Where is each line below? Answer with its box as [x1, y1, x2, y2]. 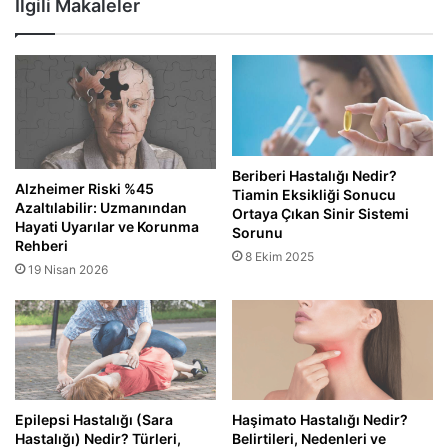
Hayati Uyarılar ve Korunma [15, 217, 199, 235]
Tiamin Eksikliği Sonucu [232, 185, 396, 203]
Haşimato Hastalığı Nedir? [232, 411, 408, 429]
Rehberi [15, 236, 68, 254]
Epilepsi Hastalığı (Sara [15, 411, 173, 429]
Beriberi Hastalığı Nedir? [232, 166, 397, 184]
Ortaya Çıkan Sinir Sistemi [232, 204, 409, 222]
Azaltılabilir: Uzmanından [15, 198, 187, 216]
